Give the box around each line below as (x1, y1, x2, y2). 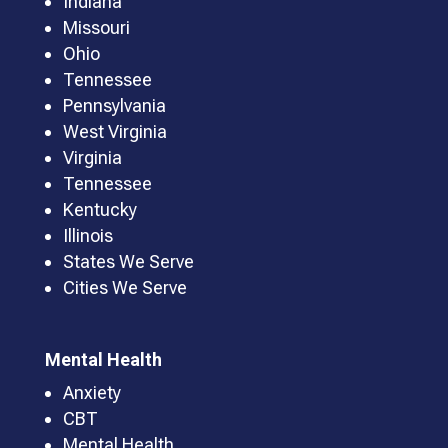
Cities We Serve (62, 277, 187, 299)
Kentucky (62, 199, 137, 221)
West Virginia (62, 121, 167, 143)
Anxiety (62, 382, 121, 404)
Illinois (62, 225, 113, 247)
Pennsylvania (62, 95, 166, 117)
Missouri (62, 17, 130, 39)
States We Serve (62, 251, 194, 273)
